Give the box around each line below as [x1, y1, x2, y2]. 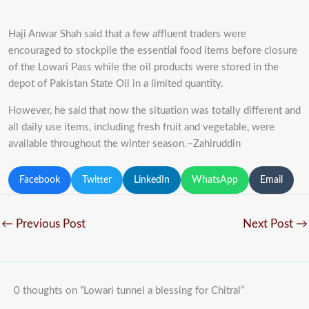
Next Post [243, 217, 296, 230]
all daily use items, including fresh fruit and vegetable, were [8, 122, 275, 133]
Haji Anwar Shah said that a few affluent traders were [8, 29, 246, 40]
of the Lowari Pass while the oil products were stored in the [8, 62, 279, 73]
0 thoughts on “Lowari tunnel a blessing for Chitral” [14, 285, 244, 296]
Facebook [19, 175, 60, 186]
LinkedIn [134, 175, 170, 186]
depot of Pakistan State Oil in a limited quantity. [8, 79, 223, 90]
